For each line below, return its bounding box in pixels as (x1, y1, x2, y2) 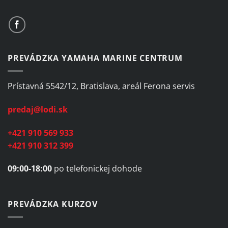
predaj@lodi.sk (8, 103, 68, 115)
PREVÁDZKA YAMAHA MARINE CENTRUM (8, 52, 183, 64)
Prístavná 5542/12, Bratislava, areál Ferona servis (8, 80, 195, 92)
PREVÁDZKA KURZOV (8, 198, 98, 210)
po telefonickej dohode (52, 163, 142, 175)
